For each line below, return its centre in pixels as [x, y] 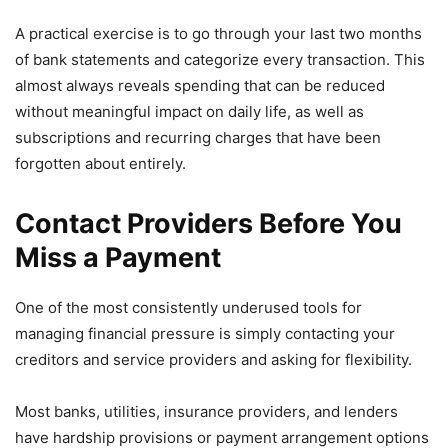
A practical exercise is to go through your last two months [218, 34]
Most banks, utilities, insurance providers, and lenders [206, 412]
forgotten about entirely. [100, 164]
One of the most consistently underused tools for [188, 308]
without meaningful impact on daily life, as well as [189, 112]
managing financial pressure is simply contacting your [205, 334]
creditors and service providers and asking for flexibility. [213, 360]
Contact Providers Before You [208, 224]
